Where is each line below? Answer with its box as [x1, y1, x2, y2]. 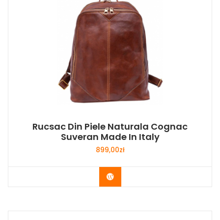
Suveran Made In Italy [60, 131, 160, 143]
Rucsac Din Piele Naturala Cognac [32, 120, 188, 133]
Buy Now [113, 171, 143, 182]
